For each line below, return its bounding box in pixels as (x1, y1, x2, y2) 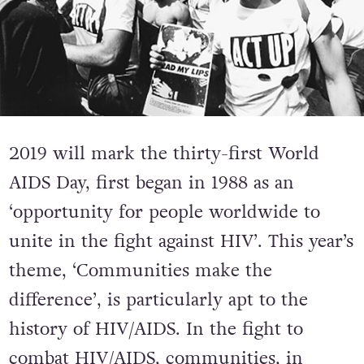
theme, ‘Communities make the (8, 258, 272, 284)
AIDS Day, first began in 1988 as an (8, 171, 294, 196)
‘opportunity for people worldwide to (8, 200, 320, 225)
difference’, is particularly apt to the (8, 288, 308, 313)
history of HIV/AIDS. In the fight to (8, 317, 303, 342)
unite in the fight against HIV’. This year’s (8, 229, 353, 254)
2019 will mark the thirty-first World (8, 141, 319, 167)
